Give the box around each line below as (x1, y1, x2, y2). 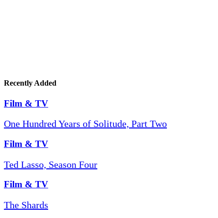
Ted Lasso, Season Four (4, 159, 97, 170)
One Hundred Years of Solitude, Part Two (4, 118, 167, 129)
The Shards (4, 200, 48, 211)
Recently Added (4, 79, 56, 88)
